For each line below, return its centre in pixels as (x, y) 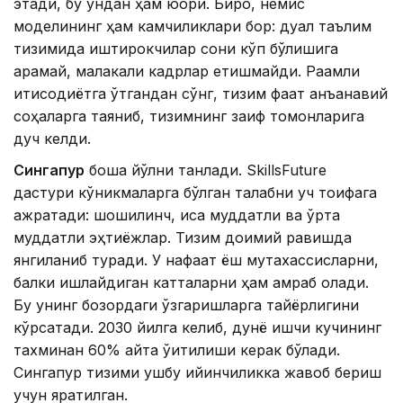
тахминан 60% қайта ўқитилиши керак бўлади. (177, 349)
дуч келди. (52, 138)
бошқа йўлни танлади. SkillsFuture (206, 170)
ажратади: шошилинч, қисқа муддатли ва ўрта (177, 215)
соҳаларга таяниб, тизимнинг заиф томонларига (189, 116)
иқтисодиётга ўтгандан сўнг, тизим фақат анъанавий (201, 93)
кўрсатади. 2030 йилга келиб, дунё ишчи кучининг (197, 327)
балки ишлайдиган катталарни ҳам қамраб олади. (191, 282)
